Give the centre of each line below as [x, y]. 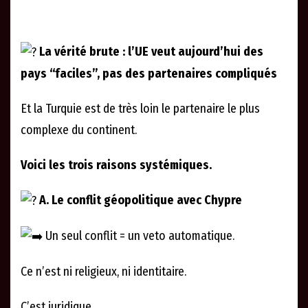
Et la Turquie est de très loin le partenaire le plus [140, 109]
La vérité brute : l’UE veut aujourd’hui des [150, 52]
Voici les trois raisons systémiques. [116, 165]
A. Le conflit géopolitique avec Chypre [139, 200]
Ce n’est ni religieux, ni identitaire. [103, 271]
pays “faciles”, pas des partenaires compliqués [149, 74]
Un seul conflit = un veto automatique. [139, 235]
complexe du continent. [79, 130]
